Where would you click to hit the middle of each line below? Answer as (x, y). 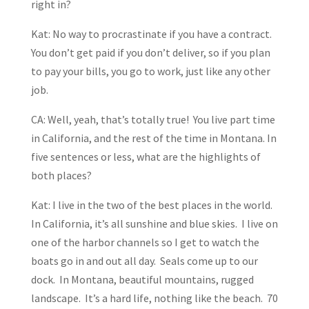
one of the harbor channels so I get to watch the (145, 242)
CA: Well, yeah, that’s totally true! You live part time (153, 120)
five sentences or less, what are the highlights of (146, 157)
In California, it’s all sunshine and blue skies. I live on (154, 224)
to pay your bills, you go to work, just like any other (150, 71)
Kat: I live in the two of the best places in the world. (152, 205)
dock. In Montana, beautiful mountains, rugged (142, 280)
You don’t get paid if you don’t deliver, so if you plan (150, 53)
